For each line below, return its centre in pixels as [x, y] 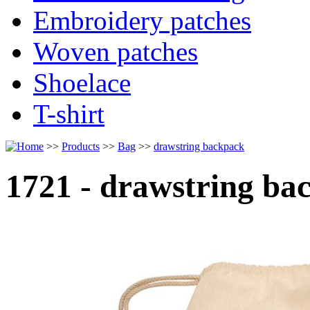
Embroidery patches [142, 20]
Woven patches [116, 51]
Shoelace [82, 82]
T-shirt [69, 113]
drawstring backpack [199, 146]
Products [81, 146]
